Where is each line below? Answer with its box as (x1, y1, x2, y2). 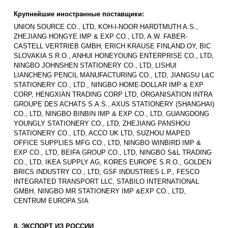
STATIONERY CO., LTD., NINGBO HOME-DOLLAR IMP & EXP (14, 81, 204, 89)
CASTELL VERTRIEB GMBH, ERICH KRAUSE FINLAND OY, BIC (14, 42, 211, 50)
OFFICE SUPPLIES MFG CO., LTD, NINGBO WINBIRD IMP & (14, 139, 201, 147)
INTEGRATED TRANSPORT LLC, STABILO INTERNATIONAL (14, 178, 199, 186)
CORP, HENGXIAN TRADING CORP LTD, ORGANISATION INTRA (14, 91, 212, 99)
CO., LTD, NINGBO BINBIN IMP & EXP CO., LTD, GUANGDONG (14, 110, 209, 118)
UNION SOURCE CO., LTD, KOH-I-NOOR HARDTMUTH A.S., (14, 23, 198, 31)
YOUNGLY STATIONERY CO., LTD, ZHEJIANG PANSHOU (14, 120, 190, 128)
